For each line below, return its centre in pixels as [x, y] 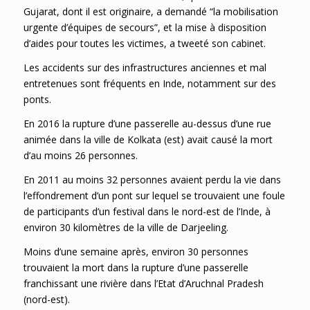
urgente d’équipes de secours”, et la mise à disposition [145, 28]
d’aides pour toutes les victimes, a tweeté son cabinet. [144, 44]
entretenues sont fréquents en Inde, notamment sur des [149, 84]
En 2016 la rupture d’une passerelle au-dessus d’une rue [147, 124]
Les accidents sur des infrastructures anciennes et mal [145, 68]
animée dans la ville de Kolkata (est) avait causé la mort [148, 140]
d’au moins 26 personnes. [80, 156]
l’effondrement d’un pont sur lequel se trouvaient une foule [154, 196]
